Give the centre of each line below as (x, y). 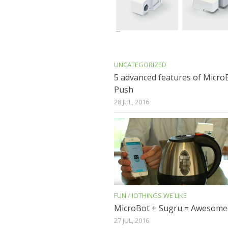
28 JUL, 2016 (132, 102)
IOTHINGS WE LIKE (159, 195)
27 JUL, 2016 (132, 220)
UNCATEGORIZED (140, 65)
